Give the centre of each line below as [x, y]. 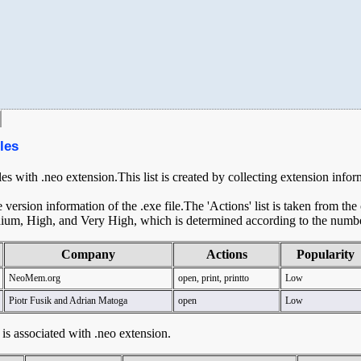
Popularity [326, 254]
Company [88, 254]
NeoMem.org [35, 278]
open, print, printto [214, 278]
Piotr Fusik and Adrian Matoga [68, 301]
